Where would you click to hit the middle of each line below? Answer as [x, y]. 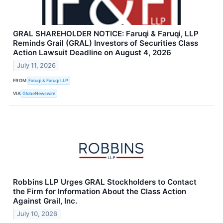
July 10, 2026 [37, 214]
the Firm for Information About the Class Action [100, 192]
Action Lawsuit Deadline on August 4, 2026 [92, 53]
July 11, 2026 [37, 66]
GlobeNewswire [39, 93]
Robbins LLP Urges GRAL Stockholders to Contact [105, 182]
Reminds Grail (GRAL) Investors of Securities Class [106, 43]
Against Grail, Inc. [45, 201]
